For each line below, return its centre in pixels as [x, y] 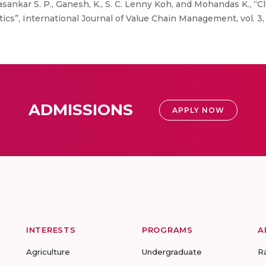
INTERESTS [51, 230]
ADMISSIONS [81, 110]
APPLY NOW [198, 110]
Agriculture [48, 252]
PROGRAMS [167, 230]
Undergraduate [172, 252]
